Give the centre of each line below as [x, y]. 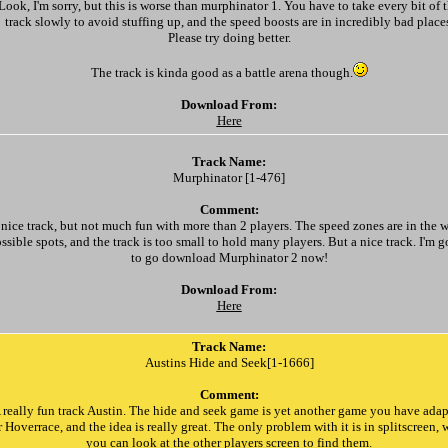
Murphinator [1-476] [229, 177]
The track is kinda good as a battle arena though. [221, 72]
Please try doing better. [229, 37]
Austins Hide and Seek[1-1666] [229, 362]
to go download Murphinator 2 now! [229, 257]
